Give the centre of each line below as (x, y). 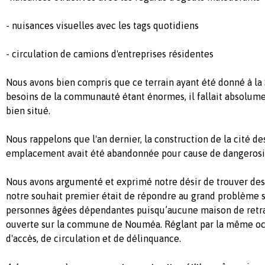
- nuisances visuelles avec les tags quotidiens (102, 25)
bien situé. (28, 110)
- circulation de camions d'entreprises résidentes (110, 54)
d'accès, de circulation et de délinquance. (93, 238)
